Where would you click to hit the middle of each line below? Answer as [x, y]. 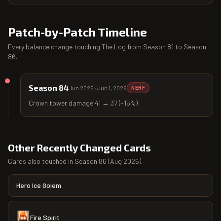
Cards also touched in [41, 161]
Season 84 [49, 87]
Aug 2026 [125, 161]
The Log [114, 46]
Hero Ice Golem [39, 185]
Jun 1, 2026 [112, 88]
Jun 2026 [81, 88]
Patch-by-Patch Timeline [77, 32]
